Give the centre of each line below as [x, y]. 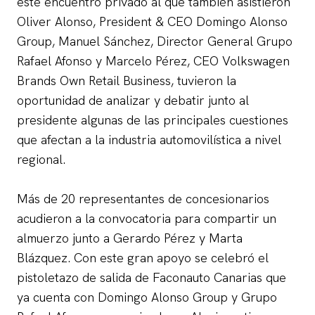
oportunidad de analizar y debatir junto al [133, 100]
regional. [41, 159]
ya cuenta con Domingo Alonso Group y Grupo [147, 297]
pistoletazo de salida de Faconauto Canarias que [152, 277]
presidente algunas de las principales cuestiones [153, 120]
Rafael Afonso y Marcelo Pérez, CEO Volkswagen [153, 60]
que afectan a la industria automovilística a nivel [149, 139]
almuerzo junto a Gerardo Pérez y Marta [130, 238]
